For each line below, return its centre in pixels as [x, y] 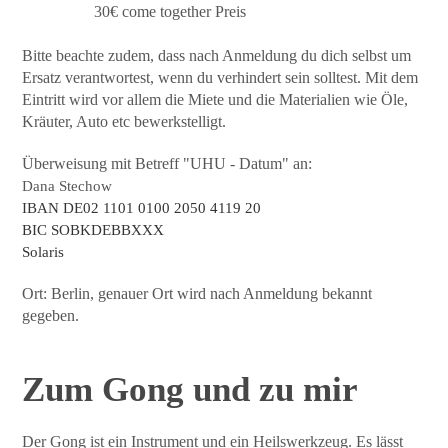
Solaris [43, 251]
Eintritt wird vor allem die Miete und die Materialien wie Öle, [215, 99]
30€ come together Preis [134, 11]
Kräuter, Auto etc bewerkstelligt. [126, 121]
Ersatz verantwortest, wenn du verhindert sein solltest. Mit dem [220, 77]
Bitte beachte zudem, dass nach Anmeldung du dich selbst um [217, 55]
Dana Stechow [67, 185]
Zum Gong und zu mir [190, 389]
